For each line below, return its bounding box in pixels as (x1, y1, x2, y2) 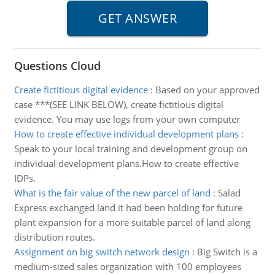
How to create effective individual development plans (14, 128, 239, 140)
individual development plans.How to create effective (14, 157, 239, 169)
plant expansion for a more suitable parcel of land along (14, 216, 250, 228)
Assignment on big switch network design (14, 246, 190, 258)
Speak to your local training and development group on (14, 142, 247, 155)
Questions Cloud (14, 58, 101, 73)
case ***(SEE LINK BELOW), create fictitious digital (14, 98, 223, 110)
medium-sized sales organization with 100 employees (14, 260, 241, 273)
